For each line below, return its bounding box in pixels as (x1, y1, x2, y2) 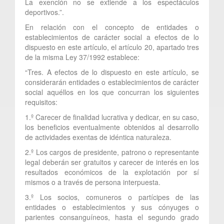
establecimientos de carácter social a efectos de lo (25, 31, 199, 42)
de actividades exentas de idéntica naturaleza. (25, 131, 171, 142)
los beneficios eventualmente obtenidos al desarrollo (25, 121, 199, 132)
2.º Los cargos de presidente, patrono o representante (25, 146, 199, 157)
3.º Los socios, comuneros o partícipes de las (25, 191, 199, 202)
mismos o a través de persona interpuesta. (25, 176, 160, 187)
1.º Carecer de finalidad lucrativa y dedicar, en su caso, (25, 111, 199, 122)
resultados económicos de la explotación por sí (25, 166, 199, 177)
